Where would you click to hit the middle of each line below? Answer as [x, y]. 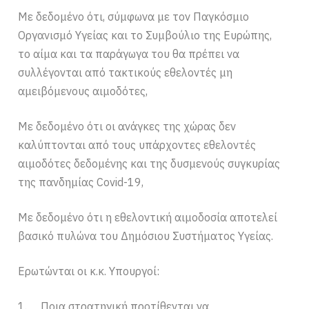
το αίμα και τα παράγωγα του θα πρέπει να [129, 53]
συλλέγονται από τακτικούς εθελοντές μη [126, 72]
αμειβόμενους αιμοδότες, [83, 91]
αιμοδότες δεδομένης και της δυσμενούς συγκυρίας [149, 163]
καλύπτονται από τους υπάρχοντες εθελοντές [137, 144]
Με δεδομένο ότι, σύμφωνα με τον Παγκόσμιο [134, 16]
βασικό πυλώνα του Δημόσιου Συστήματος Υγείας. [146, 236]
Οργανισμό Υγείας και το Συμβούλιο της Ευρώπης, [145, 35]
